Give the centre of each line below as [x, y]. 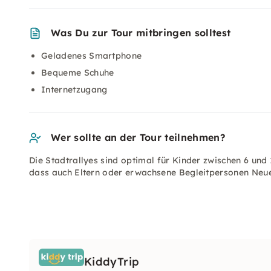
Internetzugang [74, 90]
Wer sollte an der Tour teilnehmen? [138, 137]
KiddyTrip [112, 262]
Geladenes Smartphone [92, 56]
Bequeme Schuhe [78, 73]
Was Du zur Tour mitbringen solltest [141, 33]
